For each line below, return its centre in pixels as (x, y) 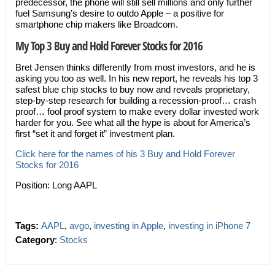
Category (35, 240)
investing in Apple (128, 226)
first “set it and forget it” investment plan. (95, 134)
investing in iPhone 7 (209, 226)
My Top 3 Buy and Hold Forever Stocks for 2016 (109, 46)
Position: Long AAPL (56, 185)
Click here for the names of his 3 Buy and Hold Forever (125, 154)
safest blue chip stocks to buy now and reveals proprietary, (132, 89)
